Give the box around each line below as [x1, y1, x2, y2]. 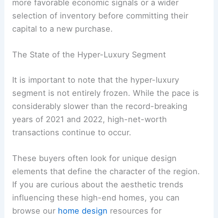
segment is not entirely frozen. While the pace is [12, 88, 200, 98]
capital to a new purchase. [12, 24, 113, 34]
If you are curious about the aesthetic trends [12, 180, 184, 190]
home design [58, 206, 108, 216]
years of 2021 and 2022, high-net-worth [12, 114, 167, 124]
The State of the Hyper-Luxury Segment [12, 50, 166, 60]
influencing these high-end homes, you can [12, 193, 180, 203]
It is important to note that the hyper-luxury [12, 75, 180, 85]
